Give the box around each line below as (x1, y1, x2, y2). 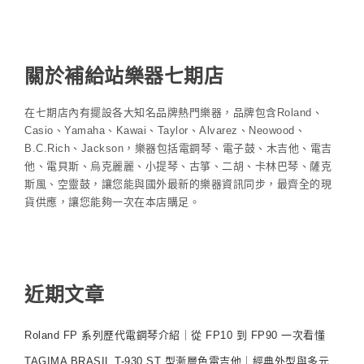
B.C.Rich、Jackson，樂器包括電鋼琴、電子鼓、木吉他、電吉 (24, 141, 332, 154)
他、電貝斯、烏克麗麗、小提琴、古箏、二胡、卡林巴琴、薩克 (24, 159, 331, 172)
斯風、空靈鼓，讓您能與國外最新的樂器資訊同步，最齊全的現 (24, 177, 331, 190)
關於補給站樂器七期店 (24, 64, 223, 87)
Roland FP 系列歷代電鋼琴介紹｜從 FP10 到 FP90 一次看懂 (24, 328, 325, 341)
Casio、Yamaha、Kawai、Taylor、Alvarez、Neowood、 (24, 123, 305, 136)
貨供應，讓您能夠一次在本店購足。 (24, 195, 200, 208)
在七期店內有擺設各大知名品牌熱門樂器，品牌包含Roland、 (24, 106, 323, 119)
